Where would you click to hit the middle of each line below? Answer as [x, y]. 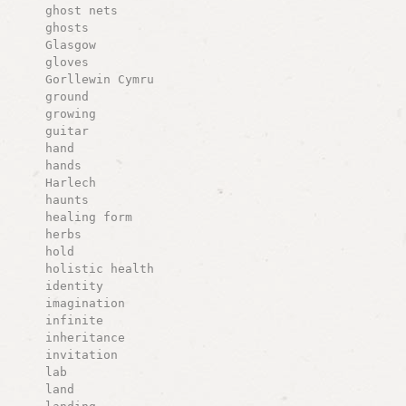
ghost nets [81, 10]
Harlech [70, 182]
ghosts [67, 27]
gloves [67, 62]
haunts [67, 199]
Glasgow [70, 44]
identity [74, 285]
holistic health [99, 268]
